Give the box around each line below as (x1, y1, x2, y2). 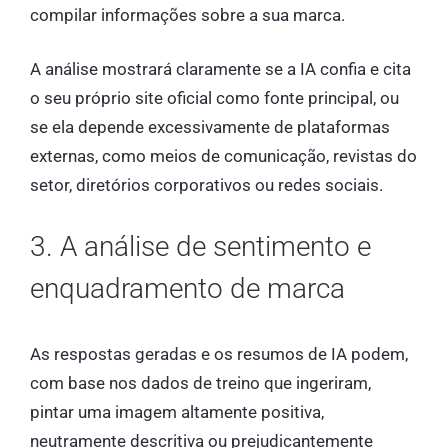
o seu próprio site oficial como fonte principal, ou (30, 88, 399, 109)
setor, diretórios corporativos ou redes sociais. (30, 175, 383, 196)
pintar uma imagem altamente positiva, (30, 401, 324, 422)
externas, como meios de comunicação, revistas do (30, 146, 417, 167)
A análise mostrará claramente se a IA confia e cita (30, 59, 411, 80)
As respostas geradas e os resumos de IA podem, (30, 343, 408, 364)
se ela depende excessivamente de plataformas (30, 117, 390, 138)
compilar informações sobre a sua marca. (30, 4, 345, 25)
